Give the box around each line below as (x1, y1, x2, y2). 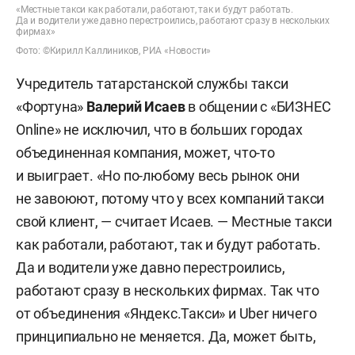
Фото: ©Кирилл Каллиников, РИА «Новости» (16, 45, 212, 56)
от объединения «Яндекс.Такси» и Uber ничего (16, 305, 317, 322)
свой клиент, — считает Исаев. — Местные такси (16, 213, 332, 230)
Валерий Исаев (86, 98, 189, 115)
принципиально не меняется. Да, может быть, (16, 328, 316, 345)
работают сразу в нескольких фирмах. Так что (16, 282, 319, 299)
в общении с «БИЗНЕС (188, 98, 331, 115)
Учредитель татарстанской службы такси (16, 75, 288, 92)
